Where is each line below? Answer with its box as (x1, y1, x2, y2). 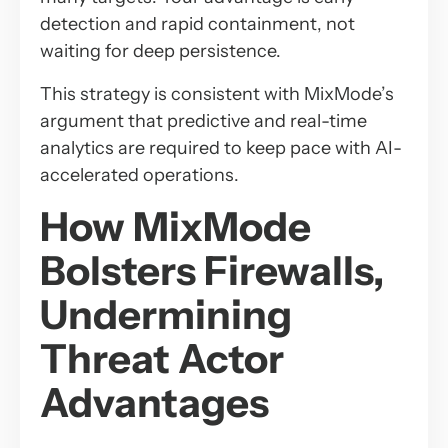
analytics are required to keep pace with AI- (40, 136, 402, 159)
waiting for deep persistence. (40, 39, 281, 62)
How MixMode (40, 201, 311, 251)
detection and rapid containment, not (40, 12, 355, 35)
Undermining (40, 289, 292, 339)
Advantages (40, 377, 269, 427)
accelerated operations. (40, 163, 239, 186)
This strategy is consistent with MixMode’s (40, 82, 394, 105)
